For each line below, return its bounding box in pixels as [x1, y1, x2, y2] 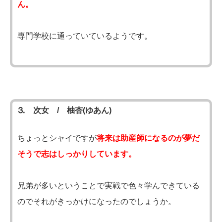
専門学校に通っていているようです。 [17, 31, 152, 40]
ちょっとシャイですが [17, 133, 97, 142]
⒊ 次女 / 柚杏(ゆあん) [17, 106, 111, 114]
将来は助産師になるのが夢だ [97, 133, 200, 142]
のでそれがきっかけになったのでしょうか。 [17, 197, 176, 206]
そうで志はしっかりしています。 [17, 149, 136, 158]
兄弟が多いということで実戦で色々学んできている [17, 181, 200, 190]
